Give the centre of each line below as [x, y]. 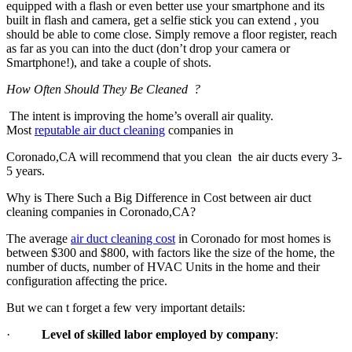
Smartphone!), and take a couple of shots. [109, 62]
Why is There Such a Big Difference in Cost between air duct [159, 197]
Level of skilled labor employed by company [158, 334]
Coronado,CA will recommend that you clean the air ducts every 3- [174, 156]
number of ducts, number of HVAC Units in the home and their [163, 266]
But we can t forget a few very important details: [126, 307]
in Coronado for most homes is [253, 238]
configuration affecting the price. [87, 280]
